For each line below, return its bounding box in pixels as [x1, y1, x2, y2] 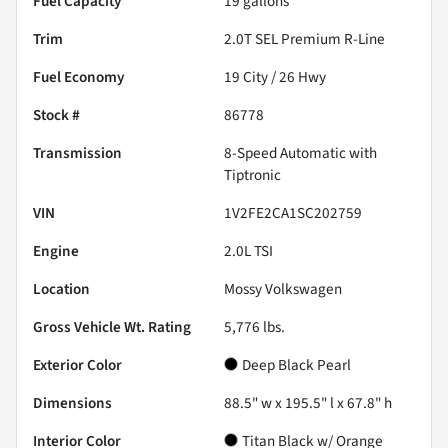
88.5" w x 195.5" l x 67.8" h [224, 391, 392, 414]
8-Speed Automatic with [224, 141, 377, 164]
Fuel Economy [33, 65, 125, 88]
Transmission [33, 141, 122, 164]
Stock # [33, 103, 80, 126]
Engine [33, 239, 79, 262]
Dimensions [33, 391, 112, 414]
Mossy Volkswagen [224, 277, 342, 300]
